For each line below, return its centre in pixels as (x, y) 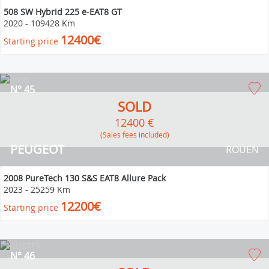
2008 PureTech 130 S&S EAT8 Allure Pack (85, 178)
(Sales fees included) (138, 134)
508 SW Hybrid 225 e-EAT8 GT (63, 11)
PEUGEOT (37, 149)
